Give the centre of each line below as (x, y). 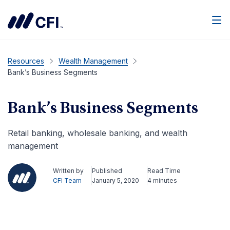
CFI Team (67, 180)
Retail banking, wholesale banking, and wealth (98, 133)
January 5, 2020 (116, 180)
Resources (26, 61)
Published (107, 171)
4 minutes (162, 180)
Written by (68, 171)
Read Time (164, 171)
